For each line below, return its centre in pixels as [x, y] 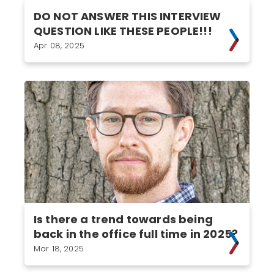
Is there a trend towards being [123, 219]
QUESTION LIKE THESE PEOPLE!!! [123, 31]
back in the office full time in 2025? [136, 234]
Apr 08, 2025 [59, 46]
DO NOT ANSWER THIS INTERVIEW [128, 16]
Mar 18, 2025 [59, 249]
